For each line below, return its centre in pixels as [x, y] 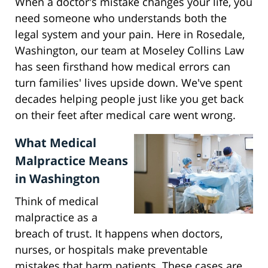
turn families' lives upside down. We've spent [129, 83]
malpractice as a [56, 217]
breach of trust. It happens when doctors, [119, 234]
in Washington [57, 179]
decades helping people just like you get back [129, 99]
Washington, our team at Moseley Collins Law [130, 51]
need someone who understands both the [121, 18]
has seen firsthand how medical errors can [123, 67]
